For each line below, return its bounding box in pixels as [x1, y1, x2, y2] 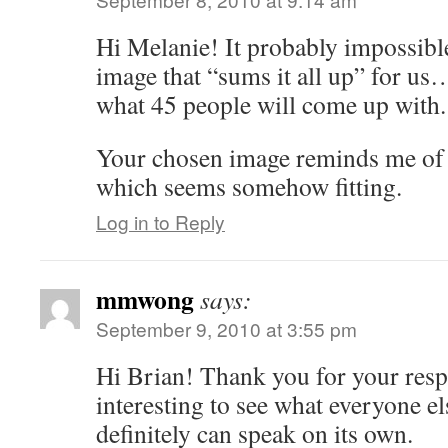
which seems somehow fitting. [96, 169, 402, 203]
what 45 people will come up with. [96, 87, 446, 121]
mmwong [96, 280, 194, 318]
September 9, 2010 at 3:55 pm [96, 315, 357, 342]
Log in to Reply [96, 208, 225, 235]
